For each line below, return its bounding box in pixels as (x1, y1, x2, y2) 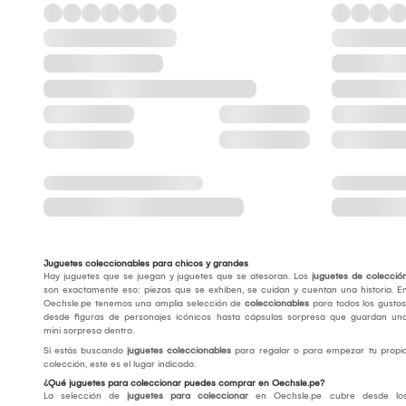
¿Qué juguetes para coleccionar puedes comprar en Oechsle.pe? (43, 378, 324, 390)
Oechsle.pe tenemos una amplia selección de (43, 298, 245, 310)
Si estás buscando (43, 345, 127, 357)
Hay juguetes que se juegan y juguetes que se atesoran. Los (43, 271, 312, 283)
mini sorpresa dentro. (43, 325, 137, 337)
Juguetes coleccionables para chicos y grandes (43, 258, 248, 270)
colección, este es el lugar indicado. (43, 359, 198, 371)
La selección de (43, 391, 127, 402)
